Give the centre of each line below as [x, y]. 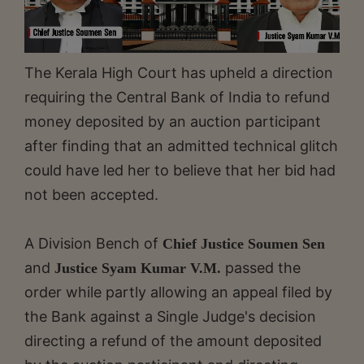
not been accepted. [91, 194]
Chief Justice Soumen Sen [244, 243]
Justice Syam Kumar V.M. [138, 268]
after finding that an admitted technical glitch [181, 145]
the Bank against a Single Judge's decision [170, 316]
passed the [261, 267]
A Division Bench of [93, 243]
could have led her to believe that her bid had [180, 170]
